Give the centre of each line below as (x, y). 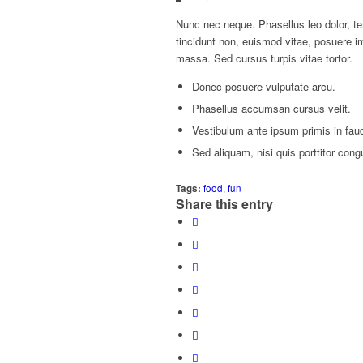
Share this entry (224, 203)
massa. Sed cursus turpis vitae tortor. (264, 58)
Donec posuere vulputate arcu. (264, 86)
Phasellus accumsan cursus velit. (271, 108)
